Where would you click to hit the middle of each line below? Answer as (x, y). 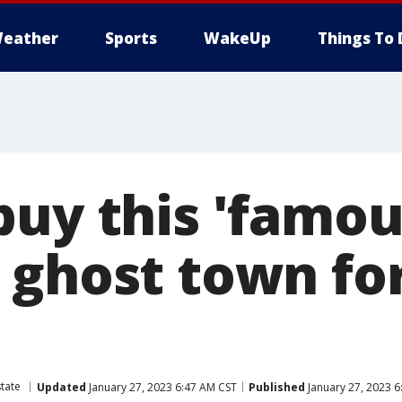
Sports (131, 38)
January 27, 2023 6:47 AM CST (162, 387)
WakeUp (237, 38)
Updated (61, 387)
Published (277, 387)
